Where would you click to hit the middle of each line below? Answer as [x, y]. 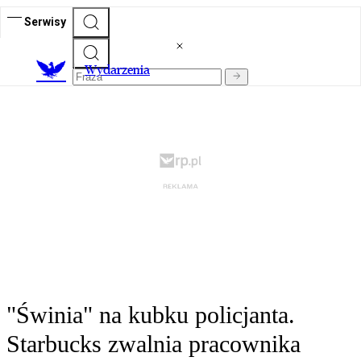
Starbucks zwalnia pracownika [154, 344]
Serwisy [45, 21]
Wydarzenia [117, 70]
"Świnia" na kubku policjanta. [151, 315]
